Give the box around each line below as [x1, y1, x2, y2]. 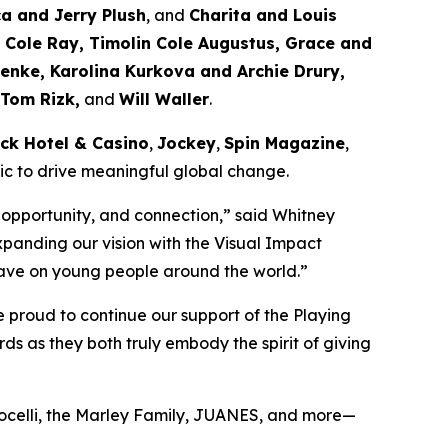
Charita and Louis [189, 4, 337, 25]
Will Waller [119, 88, 209, 109]
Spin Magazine [224, 132, 345, 153]
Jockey [157, 132, 216, 153]
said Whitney [231, 204, 335, 225]
